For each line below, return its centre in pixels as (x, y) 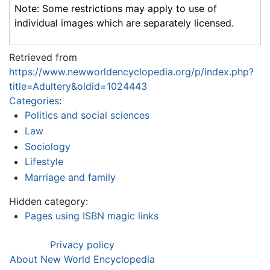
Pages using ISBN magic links (91, 215)
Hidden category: (49, 201)
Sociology (47, 146)
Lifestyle (44, 162)
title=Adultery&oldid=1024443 (78, 86)
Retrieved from (43, 58)
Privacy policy (82, 244)
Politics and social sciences (87, 115)
